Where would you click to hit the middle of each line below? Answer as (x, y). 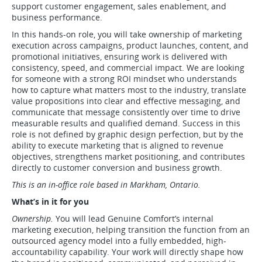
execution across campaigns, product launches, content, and (130, 45)
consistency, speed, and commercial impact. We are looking (128, 68)
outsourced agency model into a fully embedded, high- (119, 241)
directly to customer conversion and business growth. (117, 168)
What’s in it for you (50, 201)
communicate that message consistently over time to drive (126, 112)
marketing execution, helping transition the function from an (131, 230)
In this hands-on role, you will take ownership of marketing (127, 34)
